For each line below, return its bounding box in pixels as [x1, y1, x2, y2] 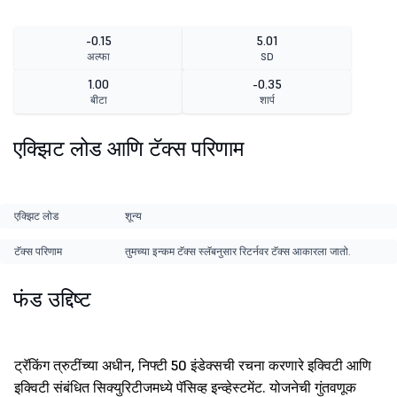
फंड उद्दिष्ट [13, 285, 91, 314]
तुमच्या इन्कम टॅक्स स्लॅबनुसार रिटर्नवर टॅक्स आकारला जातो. [124, 245, 351, 259]
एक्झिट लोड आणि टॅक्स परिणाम [13, 135, 244, 163]
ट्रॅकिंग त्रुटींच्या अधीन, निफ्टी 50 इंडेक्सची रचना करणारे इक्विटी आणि [14, 356, 371, 375]
